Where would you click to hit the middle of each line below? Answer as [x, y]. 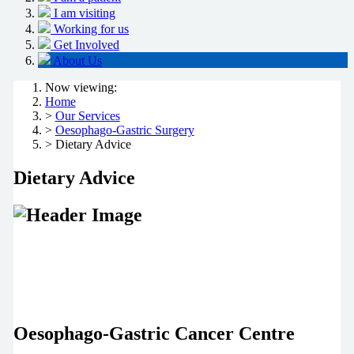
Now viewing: [81, 88]
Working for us [91, 29]
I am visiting [85, 13]
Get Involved [87, 45]
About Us [77, 61]
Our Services [87, 116]
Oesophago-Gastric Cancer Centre [154, 333]
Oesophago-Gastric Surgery [124, 130]
